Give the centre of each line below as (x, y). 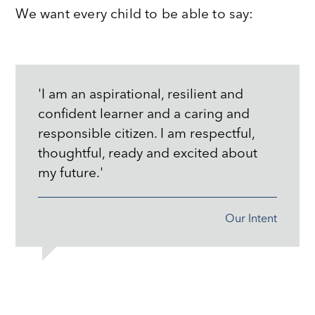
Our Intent (251, 220)
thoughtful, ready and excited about (148, 154)
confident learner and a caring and (144, 115)
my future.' (71, 174)
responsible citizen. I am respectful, (147, 135)
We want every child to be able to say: (135, 14)
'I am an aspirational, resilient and (141, 95)
